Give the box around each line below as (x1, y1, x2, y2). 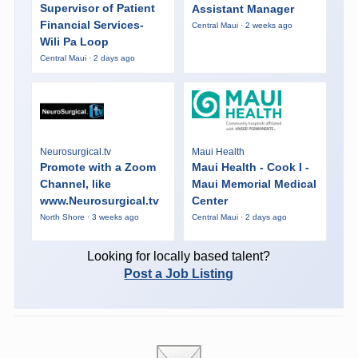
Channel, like (39, 177, 111, 191)
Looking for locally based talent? (87, 249, 271, 263)
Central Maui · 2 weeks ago (191, 21, 292, 30)
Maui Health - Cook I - (191, 161, 309, 174)
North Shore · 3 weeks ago (39, 213, 139, 222)
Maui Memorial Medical (191, 177, 316, 191)
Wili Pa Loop (39, 34, 109, 48)
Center (191, 194, 228, 208)
